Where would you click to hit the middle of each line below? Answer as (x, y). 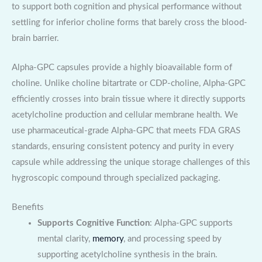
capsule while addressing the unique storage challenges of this (131, 162)
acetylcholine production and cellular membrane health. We (125, 115)
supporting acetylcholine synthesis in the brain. (127, 255)
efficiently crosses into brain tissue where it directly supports (129, 99)
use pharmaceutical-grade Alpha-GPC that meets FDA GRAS (126, 130)
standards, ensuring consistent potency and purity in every (123, 146)
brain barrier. (35, 38)
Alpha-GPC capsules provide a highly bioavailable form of (122, 67)
